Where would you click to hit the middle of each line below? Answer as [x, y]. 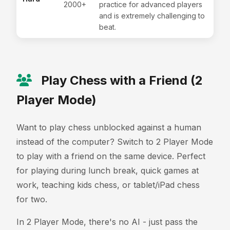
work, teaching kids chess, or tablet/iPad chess [108, 185]
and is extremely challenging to [152, 15]
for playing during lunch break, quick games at [108, 170]
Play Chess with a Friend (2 [120, 80]
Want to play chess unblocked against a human [109, 127]
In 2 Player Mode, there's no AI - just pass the [107, 222]
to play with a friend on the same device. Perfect [111, 156]
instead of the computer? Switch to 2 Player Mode [115, 141]
